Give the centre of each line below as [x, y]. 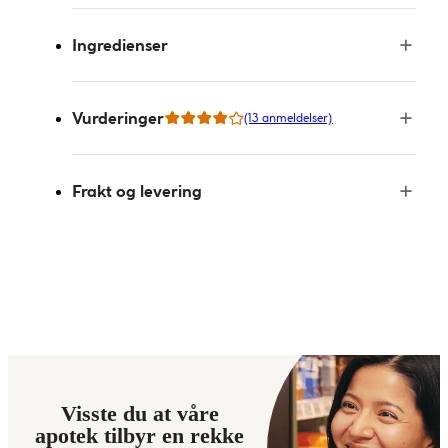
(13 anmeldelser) [288, 117]
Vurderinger [118, 118]
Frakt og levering [137, 191]
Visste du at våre [139, 413]
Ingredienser [120, 45]
